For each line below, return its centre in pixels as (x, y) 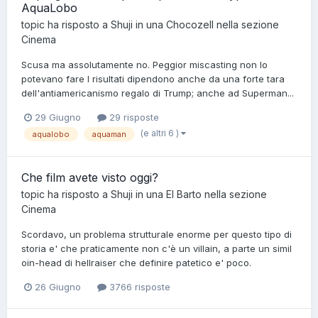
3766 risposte (138, 286)
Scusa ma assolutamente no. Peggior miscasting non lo (144, 65)
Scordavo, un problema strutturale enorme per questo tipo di (157, 234)
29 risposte (133, 117)
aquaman (109, 135)
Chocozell (190, 25)
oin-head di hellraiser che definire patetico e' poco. (136, 262)
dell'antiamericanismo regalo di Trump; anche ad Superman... (158, 93)
